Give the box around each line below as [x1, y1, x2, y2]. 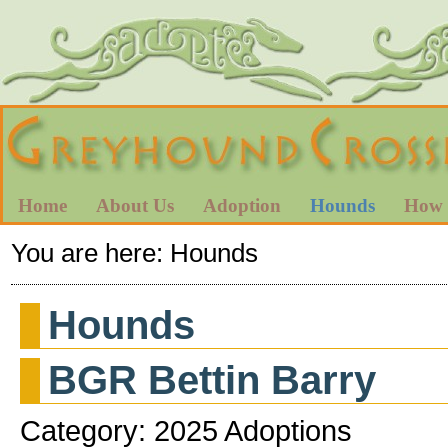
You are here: [10, 237, 170, 268]
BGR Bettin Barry [48, 357, 377, 402]
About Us [96, 195, 174, 216]
